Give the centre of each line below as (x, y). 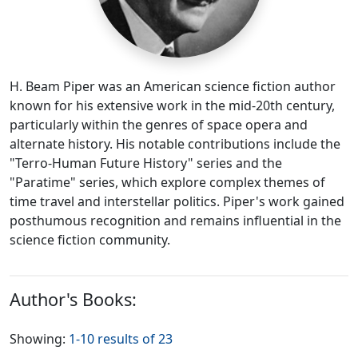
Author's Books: (73, 299)
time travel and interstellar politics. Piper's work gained (177, 201)
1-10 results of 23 (121, 339)
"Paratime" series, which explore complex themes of (167, 182)
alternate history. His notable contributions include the (175, 144)
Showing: (38, 339)
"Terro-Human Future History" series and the (146, 163)
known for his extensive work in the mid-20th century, (172, 105)
